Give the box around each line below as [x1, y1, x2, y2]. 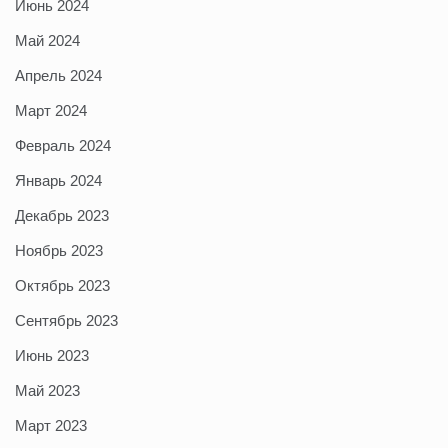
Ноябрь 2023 [15, 242, 103, 260]
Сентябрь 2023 [15, 312, 118, 330]
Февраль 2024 [15, 137, 111, 155]
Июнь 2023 [15, 347, 89, 365]
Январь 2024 [15, 172, 102, 190]
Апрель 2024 [15, 67, 102, 85]
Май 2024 [15, 32, 80, 50]
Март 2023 [15, 417, 87, 435]
